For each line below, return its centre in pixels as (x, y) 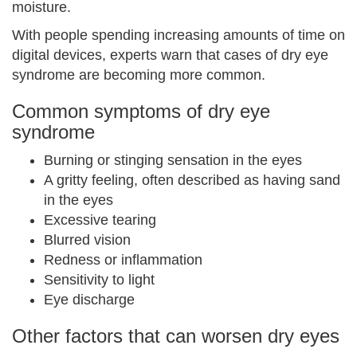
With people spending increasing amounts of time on (178, 35)
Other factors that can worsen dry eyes (176, 336)
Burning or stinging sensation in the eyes (173, 160)
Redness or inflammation (123, 260)
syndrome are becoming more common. (139, 75)
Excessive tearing (100, 220)
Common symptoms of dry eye (141, 111)
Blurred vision (87, 240)
